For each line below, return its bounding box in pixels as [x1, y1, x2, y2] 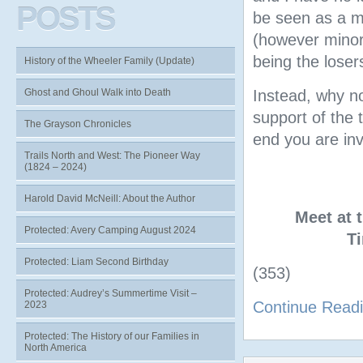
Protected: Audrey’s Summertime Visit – [24, 288, 197, 299]
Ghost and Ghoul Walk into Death [24, 87, 171, 98]
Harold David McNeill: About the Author [24, 193, 195, 204]
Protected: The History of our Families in [24, 331, 199, 342]
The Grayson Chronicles [24, 118, 131, 130]
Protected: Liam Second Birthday [24, 256, 169, 267]
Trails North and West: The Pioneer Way [24, 150, 200, 161]
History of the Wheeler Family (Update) [24, 55, 194, 66]
